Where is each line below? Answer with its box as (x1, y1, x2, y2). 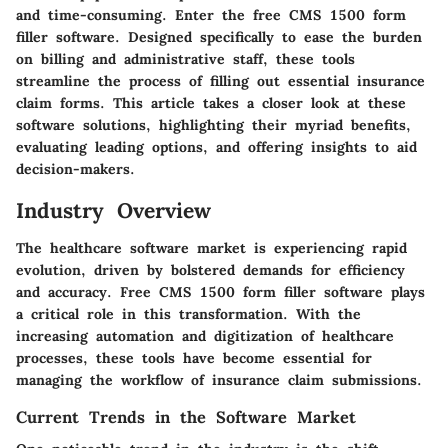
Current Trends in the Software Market (16, 407, 356, 427)
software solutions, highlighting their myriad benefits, (16, 115, 411, 134)
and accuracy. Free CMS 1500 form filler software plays (16, 283, 425, 301)
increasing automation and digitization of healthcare (16, 327, 394, 345)
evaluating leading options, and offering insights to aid (16, 137, 417, 156)
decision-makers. (16, 159, 135, 178)
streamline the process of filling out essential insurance (16, 71, 425, 90)
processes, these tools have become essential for (16, 349, 372, 367)
